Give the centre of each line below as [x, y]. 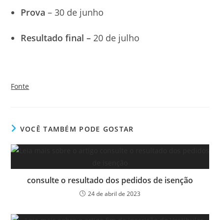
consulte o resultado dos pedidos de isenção [110, 180]
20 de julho [117, 38]
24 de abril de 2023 [114, 194]
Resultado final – [57, 38]
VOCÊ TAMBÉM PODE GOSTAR [77, 129]
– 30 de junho [75, 12]
